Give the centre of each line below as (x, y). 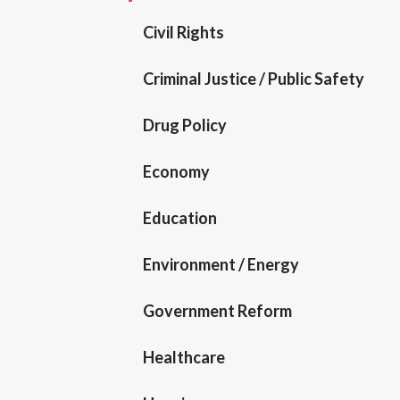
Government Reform (217, 311)
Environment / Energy (221, 264)
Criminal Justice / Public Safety (254, 79)
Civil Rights (183, 32)
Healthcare (184, 357)
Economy (176, 171)
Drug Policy (185, 125)
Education (180, 218)
